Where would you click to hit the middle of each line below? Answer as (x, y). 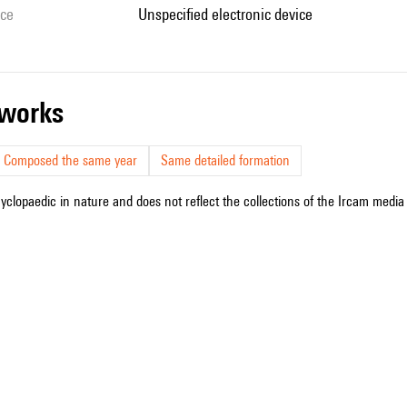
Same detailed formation (225, 160)
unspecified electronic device (230, 14)
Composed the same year (70, 160)
